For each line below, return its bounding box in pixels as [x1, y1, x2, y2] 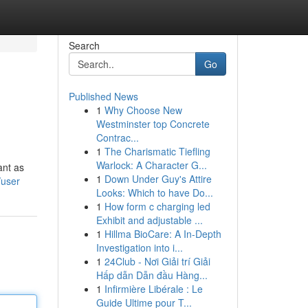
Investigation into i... [96, 241, 183, 254]
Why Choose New [104, 103, 182, 117]
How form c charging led [104, 199, 210, 213]
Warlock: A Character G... [96, 158, 207, 172]
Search [68, 38, 100, 52]
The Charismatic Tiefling [104, 144, 210, 158]
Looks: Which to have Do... [96, 186, 213, 199]
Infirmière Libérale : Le [104, 282, 203, 296]
